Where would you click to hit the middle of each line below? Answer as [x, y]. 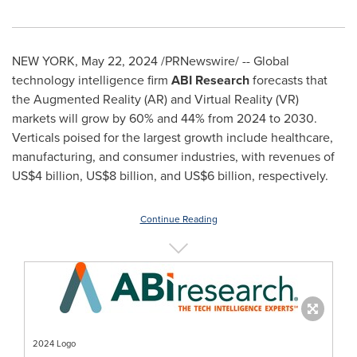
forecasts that [288, 80]
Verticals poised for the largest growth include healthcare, [173, 137]
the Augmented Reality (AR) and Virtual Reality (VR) [155, 99]
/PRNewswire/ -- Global [224, 61]
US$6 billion [218, 176]
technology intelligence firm [92, 80]
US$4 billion [46, 176]
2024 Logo [54, 343]
